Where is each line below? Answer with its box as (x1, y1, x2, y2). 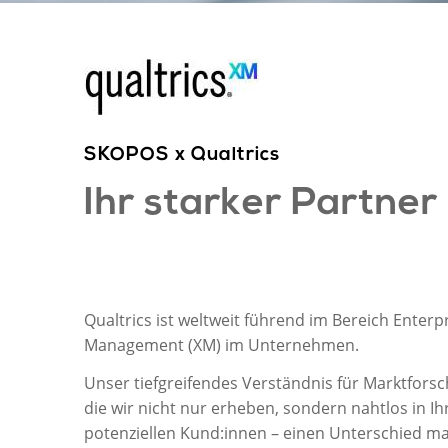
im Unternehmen (224, 333, 355, 356)
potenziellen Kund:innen (83, 422, 267, 445)
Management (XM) (83, 333, 225, 356)
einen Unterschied (282, 422, 426, 445)
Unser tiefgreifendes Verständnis (83, 372, 337, 395)
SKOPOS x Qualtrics (83, 146, 280, 165)
